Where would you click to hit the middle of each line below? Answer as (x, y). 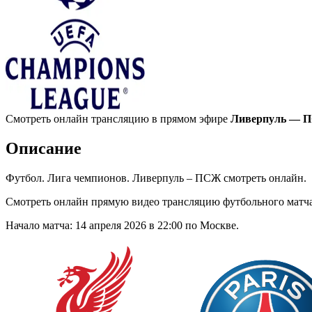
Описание (44, 148)
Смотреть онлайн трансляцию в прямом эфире (118, 118)
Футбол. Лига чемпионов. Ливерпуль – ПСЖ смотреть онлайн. (156, 178)
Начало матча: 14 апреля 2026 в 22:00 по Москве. (122, 225)
